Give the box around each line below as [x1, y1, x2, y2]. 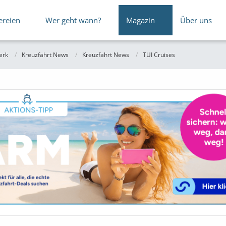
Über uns [180, 15, 212, 25]
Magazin [126, 15, 155, 25]
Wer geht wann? [45, 15, 101, 25]
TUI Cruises [143, 50, 175, 59]
